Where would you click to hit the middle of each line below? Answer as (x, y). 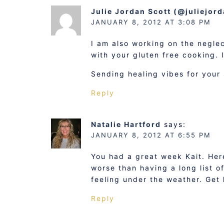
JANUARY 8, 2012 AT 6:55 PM (151, 135)
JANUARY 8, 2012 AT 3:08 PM (151, 22)
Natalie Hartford (126, 124)
